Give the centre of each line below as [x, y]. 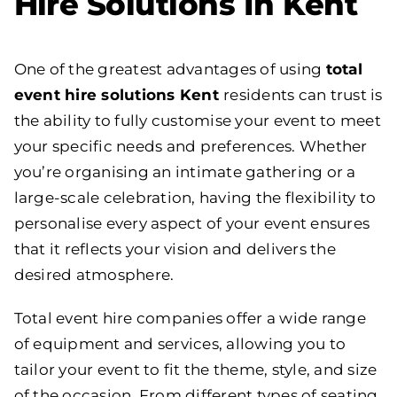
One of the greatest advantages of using [170, 69]
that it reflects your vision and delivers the [175, 249]
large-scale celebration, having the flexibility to [195, 197]
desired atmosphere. [94, 274]
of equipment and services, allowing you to [180, 343]
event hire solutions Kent [119, 94]
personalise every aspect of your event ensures [192, 223]
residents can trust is [303, 94]
